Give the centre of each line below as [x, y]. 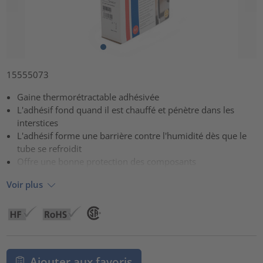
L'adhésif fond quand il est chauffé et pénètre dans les [126, 110]
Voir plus [25, 184]
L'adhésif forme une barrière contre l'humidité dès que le [132, 136]
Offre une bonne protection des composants [107, 162]
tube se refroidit [50, 149]
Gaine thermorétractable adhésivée [88, 97]
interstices [38, 123]
